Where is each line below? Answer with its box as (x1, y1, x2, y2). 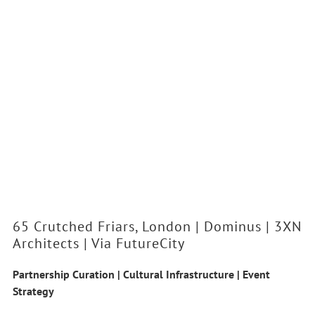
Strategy (12, 284, 54, 299)
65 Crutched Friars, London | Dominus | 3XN (12, 217, 302, 236)
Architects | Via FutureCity (12, 234, 185, 253)
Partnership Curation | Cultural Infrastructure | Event (12, 267, 270, 282)
